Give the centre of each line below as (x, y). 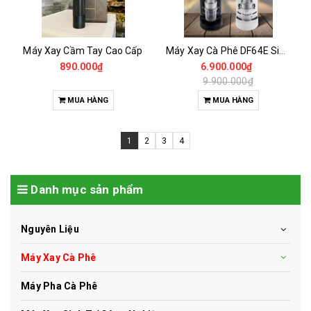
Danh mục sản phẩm (86, 190)
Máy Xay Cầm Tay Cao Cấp (83, 51)
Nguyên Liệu (50, 229)
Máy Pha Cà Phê (59, 286)
